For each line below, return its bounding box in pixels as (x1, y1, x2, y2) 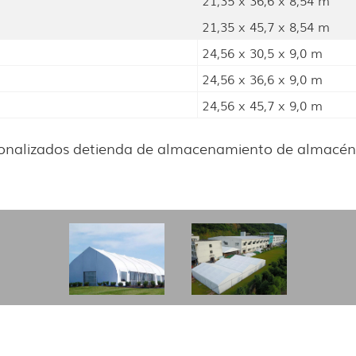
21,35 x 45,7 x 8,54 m (202, 17, 330, 37)
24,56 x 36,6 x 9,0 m (202, 69, 323, 89)
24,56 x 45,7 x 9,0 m (202, 95, 323, 115)
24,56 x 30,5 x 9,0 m (202, 43, 323, 63)
